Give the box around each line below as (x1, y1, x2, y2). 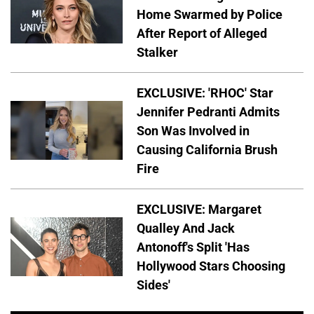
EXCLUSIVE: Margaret (137, 201, 261, 217)
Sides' (137, 277, 170, 292)
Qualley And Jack (137, 220, 235, 235)
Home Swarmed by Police (137, 6, 282, 22)
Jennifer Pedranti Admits (137, 104, 280, 119)
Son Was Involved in (137, 123, 250, 138)
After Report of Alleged (137, 25, 267, 41)
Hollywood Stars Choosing (137, 258, 285, 273)
